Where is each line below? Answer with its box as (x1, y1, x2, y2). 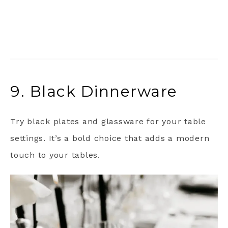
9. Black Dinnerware (10, 81, 178, 101)
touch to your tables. (10, 150, 100, 160)
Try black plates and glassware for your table (10, 116, 206, 126)
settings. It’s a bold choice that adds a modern (10, 133, 210, 143)
